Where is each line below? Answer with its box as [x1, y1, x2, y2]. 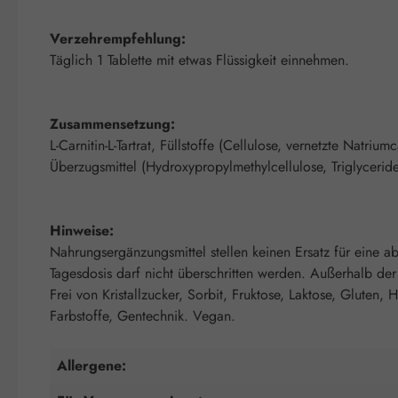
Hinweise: [50, 219, 114, 241]
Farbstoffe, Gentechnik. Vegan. [50, 305, 235, 326]
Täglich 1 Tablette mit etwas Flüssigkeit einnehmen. [50, 49, 349, 70]
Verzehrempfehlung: [50, 28, 186, 49]
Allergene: [57, 354, 126, 376]
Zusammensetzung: [50, 113, 175, 134]
